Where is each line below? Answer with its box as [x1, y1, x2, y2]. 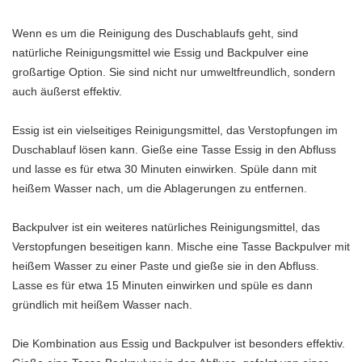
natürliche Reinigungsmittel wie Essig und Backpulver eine [12, 45, 309, 59]
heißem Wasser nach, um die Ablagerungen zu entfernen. [12, 181, 307, 195]
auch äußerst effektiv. [12, 84, 122, 98]
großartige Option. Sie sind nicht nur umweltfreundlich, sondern [12, 65, 335, 78]
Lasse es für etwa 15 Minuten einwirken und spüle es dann [12, 278, 313, 292]
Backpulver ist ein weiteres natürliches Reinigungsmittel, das [12, 220, 320, 234]
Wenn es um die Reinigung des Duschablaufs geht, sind [12, 26, 298, 40]
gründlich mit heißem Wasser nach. [12, 297, 192, 311]
